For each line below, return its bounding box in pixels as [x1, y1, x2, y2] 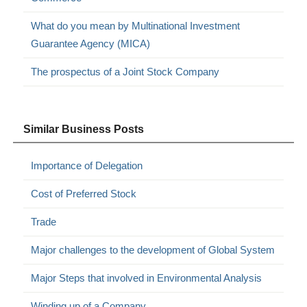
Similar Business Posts [23, 123, 145, 135]
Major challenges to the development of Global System [31, 243, 275, 256]
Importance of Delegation [31, 159, 143, 171]
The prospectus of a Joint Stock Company [31, 65, 220, 77]
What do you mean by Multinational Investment [31, 19, 241, 32]
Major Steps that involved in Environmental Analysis [31, 271, 262, 284]
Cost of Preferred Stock [31, 187, 137, 199]
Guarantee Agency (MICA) [31, 37, 151, 49]
